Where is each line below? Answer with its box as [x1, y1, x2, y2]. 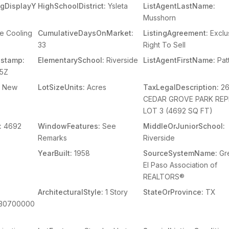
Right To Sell [143, 40, 186, 49]
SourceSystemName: [143, 149, 218, 157]
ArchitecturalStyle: [37, 188, 103, 196]
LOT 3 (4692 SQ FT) [143, 106, 213, 115]
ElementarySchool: [37, 56, 104, 64]
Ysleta [105, 2, 128, 10]
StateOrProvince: [143, 188, 204, 196]
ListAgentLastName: [143, 2, 216, 10]
